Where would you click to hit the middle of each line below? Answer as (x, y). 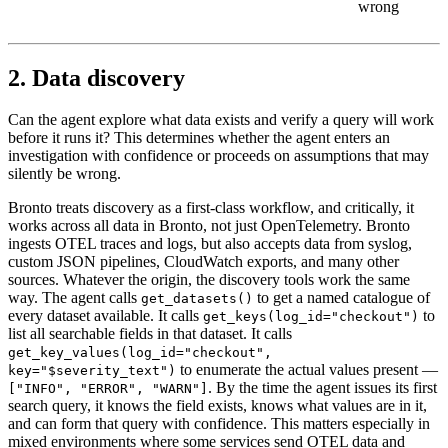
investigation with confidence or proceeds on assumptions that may (218, 156)
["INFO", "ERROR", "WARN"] (108, 389)
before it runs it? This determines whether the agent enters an (199, 138)
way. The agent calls (74, 298)
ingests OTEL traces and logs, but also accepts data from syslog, (210, 244)
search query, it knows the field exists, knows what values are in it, (217, 406)
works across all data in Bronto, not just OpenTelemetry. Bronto (209, 226)
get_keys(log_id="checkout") (311, 317)
